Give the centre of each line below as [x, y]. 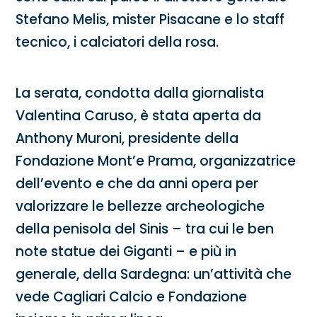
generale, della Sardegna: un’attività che [154, 275]
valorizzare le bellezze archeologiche [140, 207]
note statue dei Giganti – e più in [126, 252]
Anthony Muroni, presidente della [127, 139]
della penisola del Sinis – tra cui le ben [145, 229]
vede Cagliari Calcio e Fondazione [132, 297]
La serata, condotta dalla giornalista [140, 93]
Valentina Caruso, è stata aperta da [139, 116]
